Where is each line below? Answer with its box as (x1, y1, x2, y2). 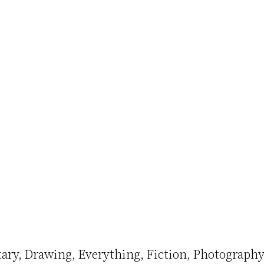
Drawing (24, 245, 72, 262)
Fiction (146, 245, 187, 262)
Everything (78, 245, 140, 262)
